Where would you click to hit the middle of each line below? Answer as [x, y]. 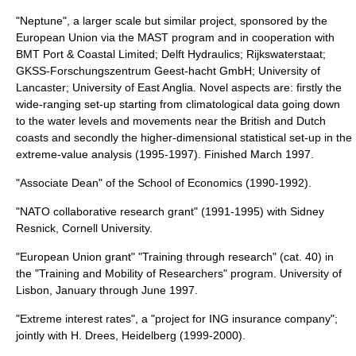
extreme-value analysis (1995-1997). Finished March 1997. [165, 154]
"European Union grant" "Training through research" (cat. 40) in [175, 257]
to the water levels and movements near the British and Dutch [171, 121]
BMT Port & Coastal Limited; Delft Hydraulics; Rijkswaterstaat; [171, 54]
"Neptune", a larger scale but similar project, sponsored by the [172, 21]
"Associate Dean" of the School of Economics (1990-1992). [164, 183]
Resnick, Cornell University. [84, 228]
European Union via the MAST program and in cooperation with [175, 37]
